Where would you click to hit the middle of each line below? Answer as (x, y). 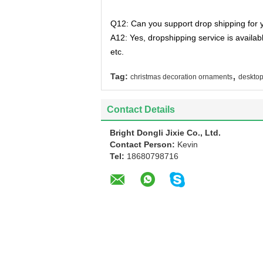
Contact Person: (144, 144)
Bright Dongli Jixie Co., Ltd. (165, 133)
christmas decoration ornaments (181, 77)
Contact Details (141, 109)
